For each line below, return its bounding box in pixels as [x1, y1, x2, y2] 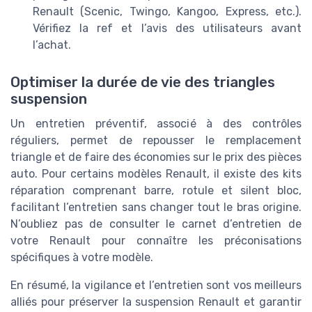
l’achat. [33, 38, 71, 52]
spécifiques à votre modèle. [10, 251, 153, 265]
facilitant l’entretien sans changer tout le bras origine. [10, 201, 302, 214]
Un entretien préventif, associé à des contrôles [10, 117, 302, 131]
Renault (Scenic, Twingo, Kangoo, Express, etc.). [33, 5, 302, 19]
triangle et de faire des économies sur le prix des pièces [10, 150, 302, 164]
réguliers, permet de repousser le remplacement [10, 134, 302, 148]
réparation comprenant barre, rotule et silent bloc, [10, 184, 302, 198]
